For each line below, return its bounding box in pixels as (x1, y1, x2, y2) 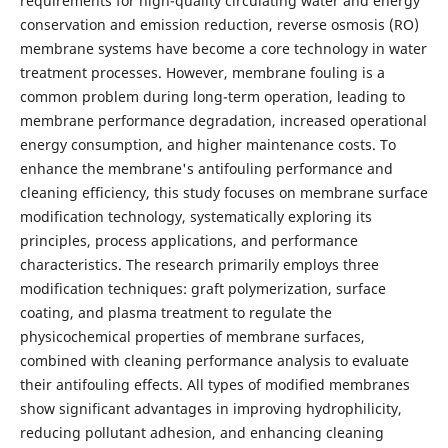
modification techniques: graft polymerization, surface (19, 278, 386, 298)
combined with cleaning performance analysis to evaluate (19, 350, 409, 370)
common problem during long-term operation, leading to (19, 86, 405, 106)
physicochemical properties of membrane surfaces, (19, 326, 365, 346)
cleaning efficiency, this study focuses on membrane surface (19, 182, 428, 202)
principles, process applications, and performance (19, 230, 358, 250)
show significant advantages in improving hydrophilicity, (19, 398, 402, 418)
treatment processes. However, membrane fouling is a (19, 62, 385, 82)
